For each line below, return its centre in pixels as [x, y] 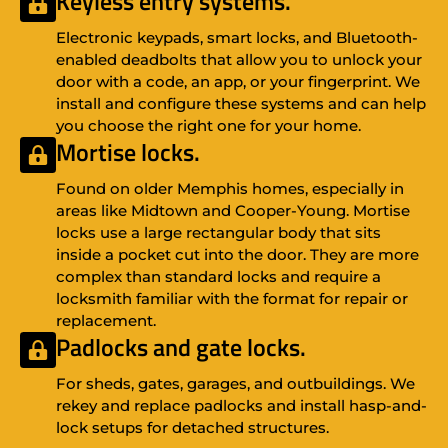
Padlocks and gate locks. [181, 347]
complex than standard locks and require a [218, 277]
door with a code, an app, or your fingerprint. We [238, 82]
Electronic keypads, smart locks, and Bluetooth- [237, 38]
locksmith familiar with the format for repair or [232, 299]
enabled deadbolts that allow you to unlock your [239, 60]
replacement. [106, 321]
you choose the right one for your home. [208, 126]
